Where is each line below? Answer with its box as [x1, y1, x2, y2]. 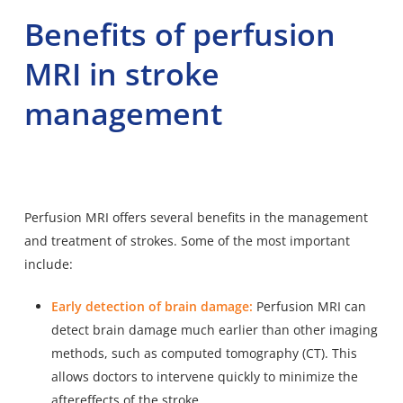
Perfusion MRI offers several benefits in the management [23, 208, 368, 226]
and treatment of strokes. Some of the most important [23, 231, 350, 249]
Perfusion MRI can [252, 297, 366, 315]
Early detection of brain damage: [50, 297, 253, 315]
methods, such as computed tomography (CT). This [50, 344, 357, 362]
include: [23, 255, 73, 273]
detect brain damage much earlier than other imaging [50, 320, 378, 338]
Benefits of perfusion [23, 13, 336, 55]
